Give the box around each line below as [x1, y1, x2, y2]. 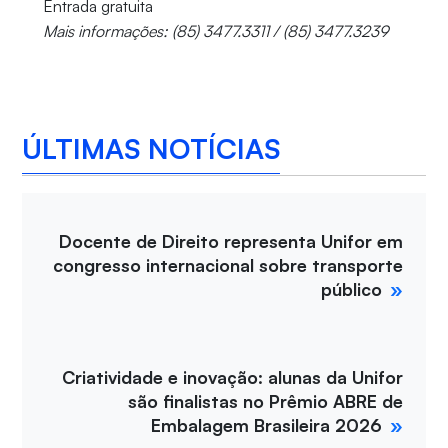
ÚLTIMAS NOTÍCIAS [22, 130, 281, 166]
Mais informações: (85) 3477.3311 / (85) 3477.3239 [42, 21, 389, 42]
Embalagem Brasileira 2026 [151, 414, 383, 437]
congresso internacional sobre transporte [53, 254, 404, 277]
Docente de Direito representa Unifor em [59, 230, 404, 253]
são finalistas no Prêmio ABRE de [128, 390, 404, 413]
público [321, 278, 383, 301]
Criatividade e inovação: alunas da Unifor [62, 366, 404, 389]
